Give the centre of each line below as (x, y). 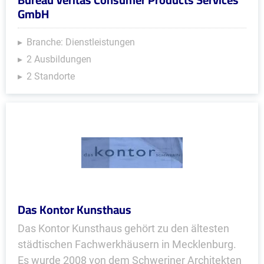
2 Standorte (51, 76)
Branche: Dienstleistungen (81, 42)
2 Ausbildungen (59, 59)
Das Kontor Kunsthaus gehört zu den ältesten (123, 228)
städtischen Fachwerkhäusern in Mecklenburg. (127, 244)
